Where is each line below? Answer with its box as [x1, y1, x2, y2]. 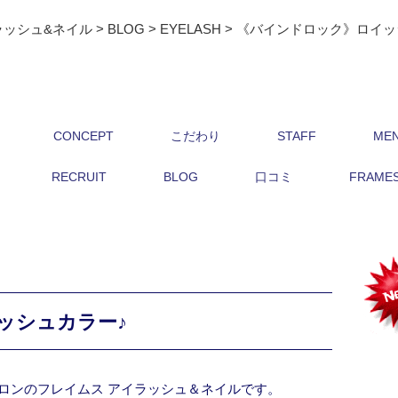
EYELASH [160, 21, 221, 36]
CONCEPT [53, 129, 114, 143]
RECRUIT [51, 170, 107, 184]
